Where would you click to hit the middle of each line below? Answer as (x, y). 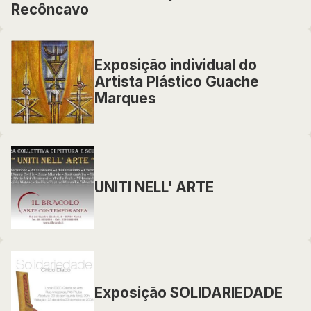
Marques (125, 98)
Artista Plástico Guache (177, 82)
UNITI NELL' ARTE (154, 187)
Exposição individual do (176, 65)
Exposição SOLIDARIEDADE (188, 293)
